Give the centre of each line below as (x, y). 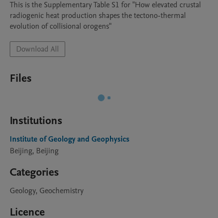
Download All (37, 49)
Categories (34, 172)
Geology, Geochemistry (47, 191)
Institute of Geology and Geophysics (70, 139)
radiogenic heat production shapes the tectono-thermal (98, 16)
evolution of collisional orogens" (61, 26)
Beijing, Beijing (34, 151)
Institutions (36, 121)
